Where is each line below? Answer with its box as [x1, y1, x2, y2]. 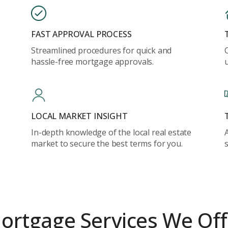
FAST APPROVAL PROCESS [31, 28, 132, 40]
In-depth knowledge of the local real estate [31, 127, 192, 138]
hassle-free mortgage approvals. [31, 56, 154, 67]
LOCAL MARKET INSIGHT [31, 110, 128, 122]
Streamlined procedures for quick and [31, 45, 172, 56]
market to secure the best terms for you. [31, 138, 183, 149]
